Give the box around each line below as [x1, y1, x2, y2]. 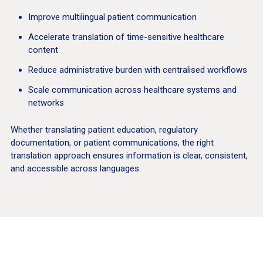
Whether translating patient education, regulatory [10, 124, 198, 136]
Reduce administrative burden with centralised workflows [28, 65, 247, 76]
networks [28, 97, 64, 109]
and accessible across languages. [10, 163, 141, 174]
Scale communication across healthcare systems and [28, 85, 237, 96]
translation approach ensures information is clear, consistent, [10, 150, 248, 161]
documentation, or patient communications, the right [10, 137, 214, 149]
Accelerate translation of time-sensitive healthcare [28, 32, 224, 43]
